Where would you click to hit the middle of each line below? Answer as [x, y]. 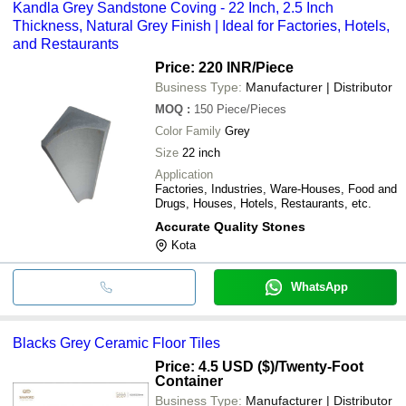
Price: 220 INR [203, 67]
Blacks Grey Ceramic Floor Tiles [116, 343]
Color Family [188, 130]
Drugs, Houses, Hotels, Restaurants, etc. [263, 203]
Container [189, 381]
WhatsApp [319, 286]
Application [184, 174]
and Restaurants [66, 43]
